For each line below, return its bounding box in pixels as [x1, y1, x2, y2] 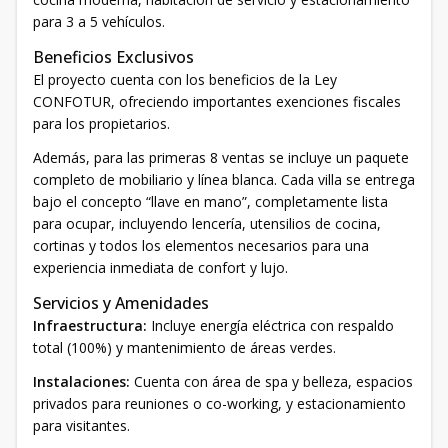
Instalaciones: [33, 371, 130, 391]
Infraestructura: [33, 315, 147, 335]
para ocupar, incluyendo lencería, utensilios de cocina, [33, 213, 381, 233]
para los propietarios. [33, 113, 170, 133]
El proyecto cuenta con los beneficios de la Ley [33, 69, 337, 89]
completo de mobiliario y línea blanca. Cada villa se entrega [33, 169, 415, 189]
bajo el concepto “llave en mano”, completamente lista [33, 191, 388, 211]
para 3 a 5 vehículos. [33, 11, 165, 31]
